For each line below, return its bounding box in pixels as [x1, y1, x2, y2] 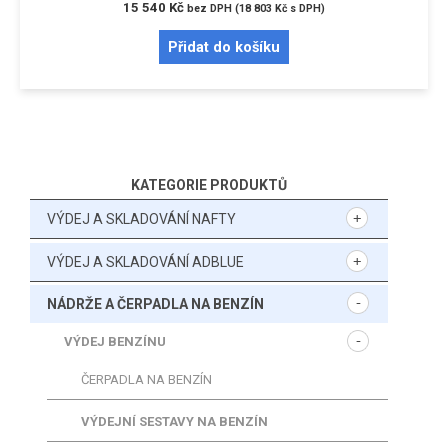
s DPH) [287, 2, 325, 16]
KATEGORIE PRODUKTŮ [131, 177, 287, 193]
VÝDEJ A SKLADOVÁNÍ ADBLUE [47, 253, 244, 270]
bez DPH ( [187, 2, 239, 16]
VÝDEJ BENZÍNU [64, 334, 166, 349]
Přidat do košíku [168, 38, 280, 57]
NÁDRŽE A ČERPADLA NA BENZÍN [47, 296, 264, 312]
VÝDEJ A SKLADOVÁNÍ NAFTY [47, 211, 236, 227]
